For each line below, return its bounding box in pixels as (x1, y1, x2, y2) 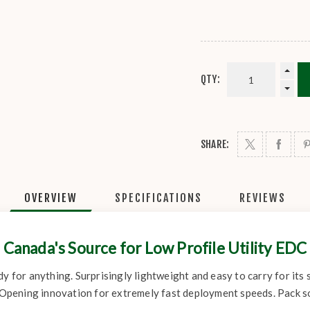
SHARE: (201, 138, 230, 151)
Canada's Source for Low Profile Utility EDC (3, 239, 307, 257)
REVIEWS (239, 191, 286, 205)
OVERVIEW (24, 191, 77, 205)
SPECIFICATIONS (115, 191, 202, 205)
